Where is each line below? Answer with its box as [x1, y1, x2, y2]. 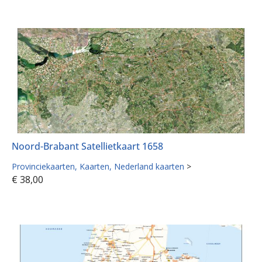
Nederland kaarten [114, 161, 184, 173]
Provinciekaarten [12, 161, 75, 173]
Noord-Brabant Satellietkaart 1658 [12, 140, 163, 153]
